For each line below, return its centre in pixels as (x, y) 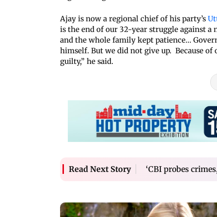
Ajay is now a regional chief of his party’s (134, 18)
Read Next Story (100, 169)
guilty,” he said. (88, 61)
